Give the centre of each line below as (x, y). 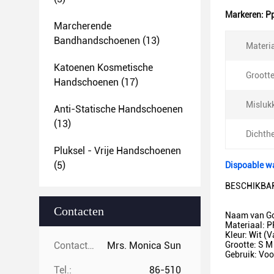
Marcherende (83, 26)
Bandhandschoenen (97, 41)
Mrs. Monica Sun (144, 246)
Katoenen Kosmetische (103, 68)
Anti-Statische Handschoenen (118, 109)
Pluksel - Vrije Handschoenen (117, 151)
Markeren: (245, 15)
